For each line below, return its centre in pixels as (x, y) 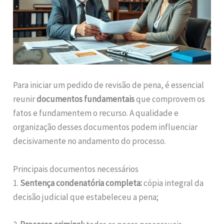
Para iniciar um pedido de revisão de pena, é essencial (109, 85)
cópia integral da (173, 183)
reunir (25, 99)
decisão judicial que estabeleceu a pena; (86, 197)
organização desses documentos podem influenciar (105, 127)
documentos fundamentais (86, 99)
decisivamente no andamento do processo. (90, 141)
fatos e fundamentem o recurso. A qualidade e (96, 113)
